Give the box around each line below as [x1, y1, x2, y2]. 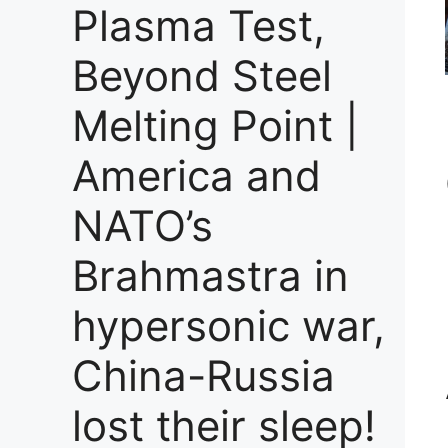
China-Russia [72, 350, 335, 401]
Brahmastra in [72, 250, 349, 301]
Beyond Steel [72, 50, 332, 101]
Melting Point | [72, 100, 359, 151]
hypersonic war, [72, 300, 385, 351]
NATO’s [72, 200, 213, 251]
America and [72, 150, 321, 201]
